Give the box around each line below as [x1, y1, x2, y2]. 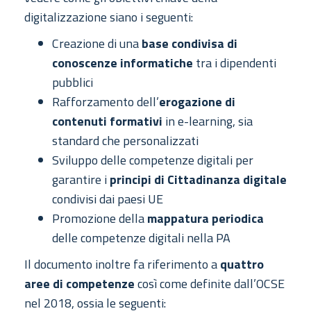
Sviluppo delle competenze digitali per [52, 150, 253, 169]
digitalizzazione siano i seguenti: [24, 7, 193, 26]
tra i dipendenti [193, 53, 276, 72]
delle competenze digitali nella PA [52, 228, 230, 247]
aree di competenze [24, 274, 135, 293]
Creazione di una [52, 33, 142, 53]
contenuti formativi [52, 111, 162, 131]
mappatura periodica [144, 208, 264, 228]
